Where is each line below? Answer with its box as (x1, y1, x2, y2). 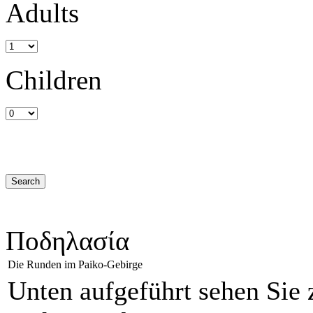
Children (6, 65, 102, 95)
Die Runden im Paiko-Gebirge (8, 258, 143, 270)
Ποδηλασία (6, 225, 129, 256)
